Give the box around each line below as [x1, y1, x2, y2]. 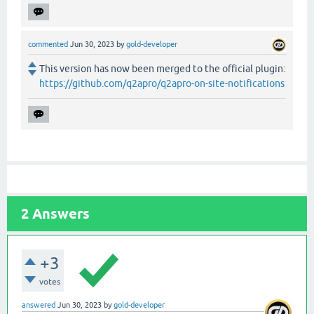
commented [28, 40, 68, 49]
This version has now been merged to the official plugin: [39, 63, 285, 75]
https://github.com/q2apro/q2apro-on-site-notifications [39, 78, 285, 90]
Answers [29, 205, 90, 223]
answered [22, 301, 55, 310]
